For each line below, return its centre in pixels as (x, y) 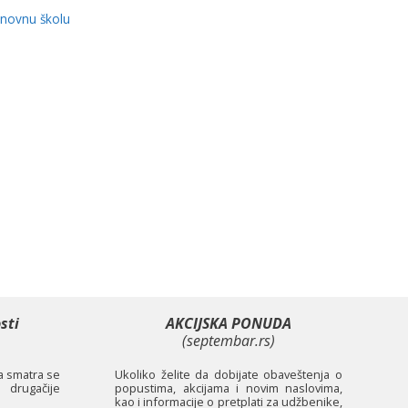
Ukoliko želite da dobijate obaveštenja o (229, 375)
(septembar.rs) (229, 341)
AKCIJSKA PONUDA (229, 324)
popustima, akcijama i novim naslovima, (229, 388)
